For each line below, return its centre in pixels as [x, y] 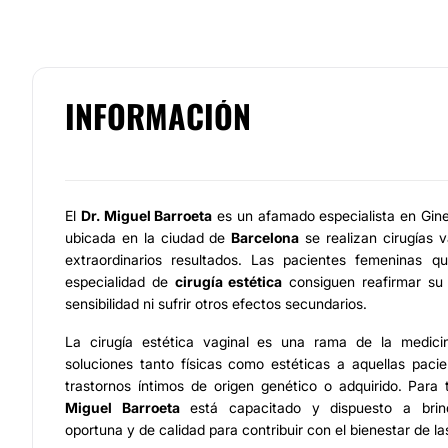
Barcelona [265, 237]
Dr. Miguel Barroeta [146, 215]
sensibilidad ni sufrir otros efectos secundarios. [216, 303]
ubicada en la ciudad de [148, 237]
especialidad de [120, 281]
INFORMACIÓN [158, 115]
